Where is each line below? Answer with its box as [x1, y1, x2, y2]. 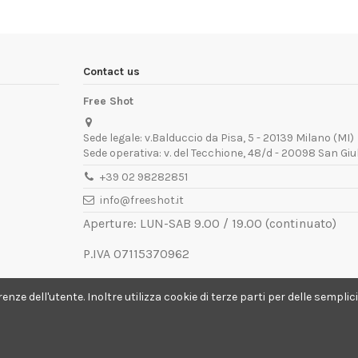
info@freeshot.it [100, 193, 185, 208]
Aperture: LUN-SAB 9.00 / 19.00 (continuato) [83, 215, 336, 231]
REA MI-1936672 [83, 276, 177, 292]
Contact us [83, 64, 140, 78]
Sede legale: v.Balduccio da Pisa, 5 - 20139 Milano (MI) [83, 131, 354, 145]
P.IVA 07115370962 [83, 245, 189, 261]
